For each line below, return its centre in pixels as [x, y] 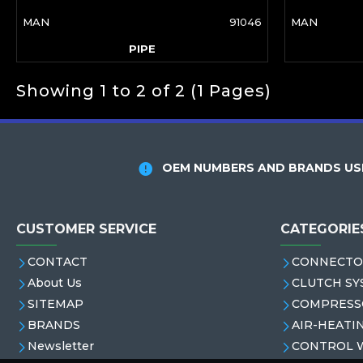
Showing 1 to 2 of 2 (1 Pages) [144, 90]
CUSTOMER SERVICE [86, 229]
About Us [55, 283]
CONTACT [58, 262]
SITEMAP [56, 304]
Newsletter [61, 346]
